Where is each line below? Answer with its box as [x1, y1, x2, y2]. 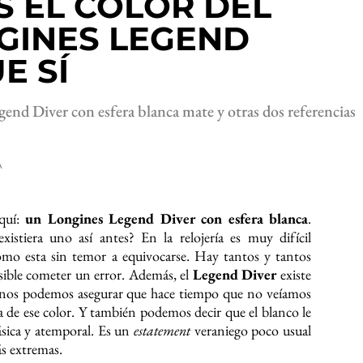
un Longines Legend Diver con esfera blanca [25, 209, 309, 228]
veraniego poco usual [190, 321, 311, 340]
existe [276, 265, 312, 284]
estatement [133, 321, 190, 340]
